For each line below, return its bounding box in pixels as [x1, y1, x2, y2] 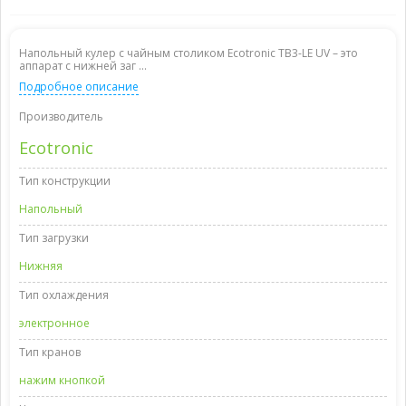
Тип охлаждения [19, 287, 109, 303]
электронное [19, 315, 90, 331]
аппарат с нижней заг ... [19, 58, 147, 73]
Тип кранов [19, 344, 81, 360]
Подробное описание [19, 79, 139, 94]
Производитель [19, 109, 103, 124]
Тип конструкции [19, 173, 111, 188]
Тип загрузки [19, 230, 89, 246]
